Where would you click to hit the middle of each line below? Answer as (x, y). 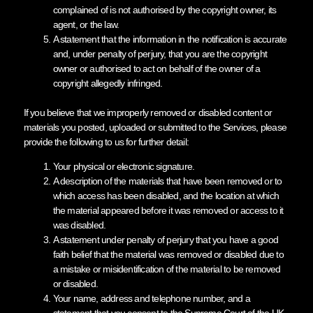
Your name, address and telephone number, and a (151, 298)
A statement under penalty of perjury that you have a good (165, 239)
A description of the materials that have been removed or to (167, 181)
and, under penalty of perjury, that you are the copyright (160, 53)
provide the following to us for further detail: (106, 141)
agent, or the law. (86, 24)
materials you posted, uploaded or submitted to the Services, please (155, 127)
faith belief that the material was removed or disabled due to (168, 254)
